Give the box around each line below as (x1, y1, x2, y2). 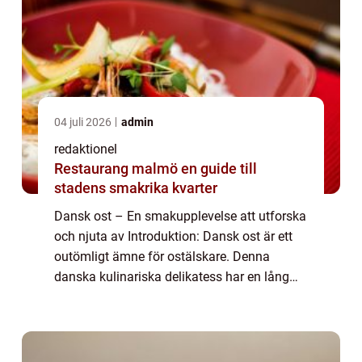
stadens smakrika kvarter (54, 179, 217, 196)
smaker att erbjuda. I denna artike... (54, 309, 254, 325)
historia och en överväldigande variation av (54, 288, 299, 305)
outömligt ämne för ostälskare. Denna (54, 248, 270, 264)
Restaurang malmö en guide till (54, 159, 181, 177)
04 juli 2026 (54, 115, 114, 128)
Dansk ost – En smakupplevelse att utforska (54, 208, 306, 224)
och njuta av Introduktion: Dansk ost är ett (54, 228, 293, 244)
